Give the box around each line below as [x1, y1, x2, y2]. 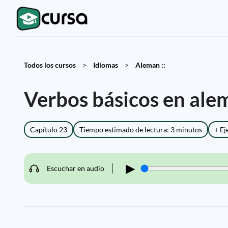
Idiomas [93, 61, 118, 69]
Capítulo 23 [30, 125, 67, 134]
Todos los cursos [24, 61, 76, 69]
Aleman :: [135, 61, 165, 69]
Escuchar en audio [47, 164, 104, 173]
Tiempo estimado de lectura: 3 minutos [79, 125, 202, 134]
